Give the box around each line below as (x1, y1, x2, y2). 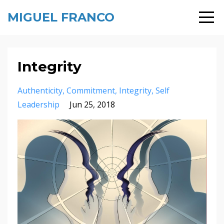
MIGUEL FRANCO (7, 10, 114, 24)
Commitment (66, 85, 115, 96)
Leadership (17, 99, 59, 110)
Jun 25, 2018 (69, 99, 115, 110)
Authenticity (17, 85, 62, 96)
